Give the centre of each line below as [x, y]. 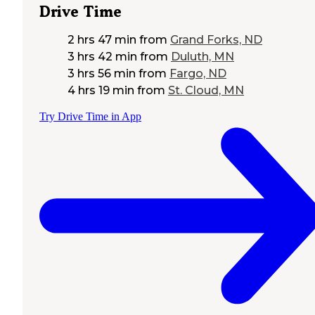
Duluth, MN [202, 57]
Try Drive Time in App [90, 117]
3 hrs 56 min [102, 74]
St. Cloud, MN [206, 91]
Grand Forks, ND [216, 40]
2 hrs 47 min [102, 40]
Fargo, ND [198, 74]
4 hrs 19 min [101, 91]
